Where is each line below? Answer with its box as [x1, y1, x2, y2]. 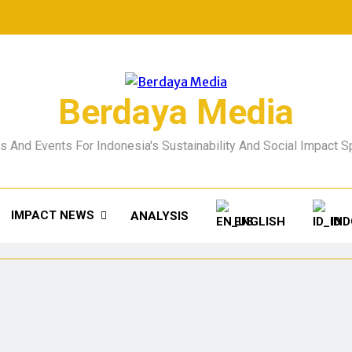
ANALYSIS [130, 208, 189, 223]
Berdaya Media [58, 91, 294, 133]
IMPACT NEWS [10, 208, 94, 222]
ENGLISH [233, 214, 285, 229]
